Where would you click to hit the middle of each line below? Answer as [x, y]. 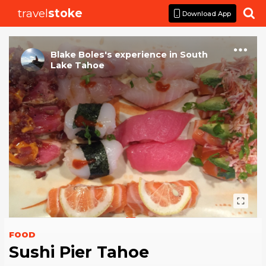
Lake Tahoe [77, 65]
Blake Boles [77, 55]
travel [33, 13]
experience [141, 55]
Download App [207, 13]
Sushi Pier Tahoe [79, 252]
